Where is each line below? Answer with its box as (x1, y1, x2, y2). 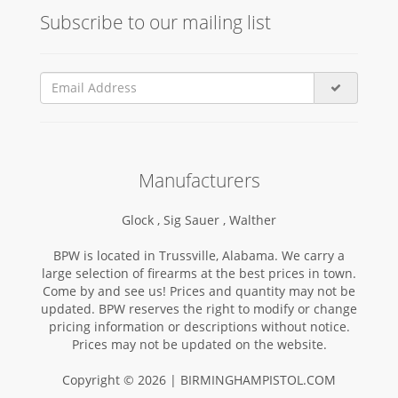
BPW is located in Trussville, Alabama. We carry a (53, 246, 345, 264)
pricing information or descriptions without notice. (48, 317, 350, 335)
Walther (229, 211, 276, 228)
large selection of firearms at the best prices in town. (42, 264, 356, 282)
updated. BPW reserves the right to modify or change (41, 299, 357, 317)
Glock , (122, 211, 163, 228)
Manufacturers (138, 167, 260, 193)
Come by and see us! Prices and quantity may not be (43, 282, 355, 299)
